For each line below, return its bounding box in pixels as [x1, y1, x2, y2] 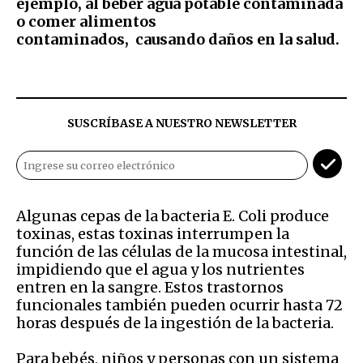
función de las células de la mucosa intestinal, [16, 241, 347, 261]
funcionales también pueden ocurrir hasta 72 [16, 295, 343, 314]
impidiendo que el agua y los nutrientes [16, 259, 305, 279]
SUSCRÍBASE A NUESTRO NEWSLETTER [66, 115, 297, 130]
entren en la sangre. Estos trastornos [16, 277, 284, 297]
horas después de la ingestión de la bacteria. [16, 313, 334, 332]
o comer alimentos [16, 11, 156, 31]
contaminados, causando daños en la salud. [16, 29, 343, 49]
